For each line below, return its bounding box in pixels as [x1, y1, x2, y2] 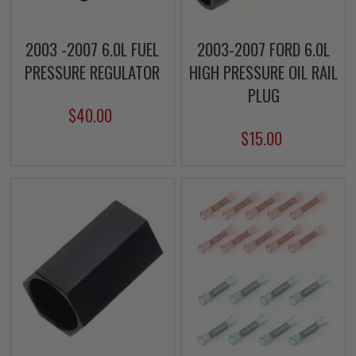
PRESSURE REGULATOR [25, 59, 161, 84]
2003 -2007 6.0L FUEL [25, 36, 160, 61]
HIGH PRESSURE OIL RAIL [189, 59, 338, 84]
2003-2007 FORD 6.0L [197, 36, 330, 61]
